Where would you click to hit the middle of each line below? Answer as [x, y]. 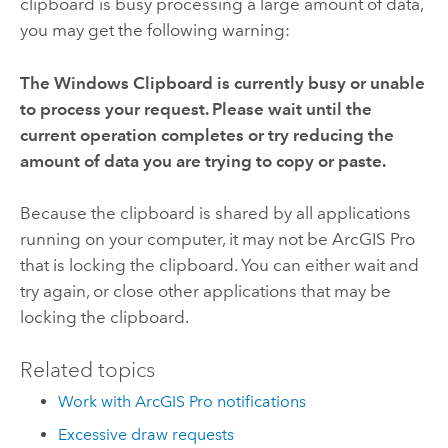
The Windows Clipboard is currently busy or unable [222, 82]
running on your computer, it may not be [175, 239]
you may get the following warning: [154, 30]
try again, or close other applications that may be [205, 291]
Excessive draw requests [146, 434]
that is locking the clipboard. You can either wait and [219, 265]
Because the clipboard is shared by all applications [215, 213]
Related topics [87, 369]
